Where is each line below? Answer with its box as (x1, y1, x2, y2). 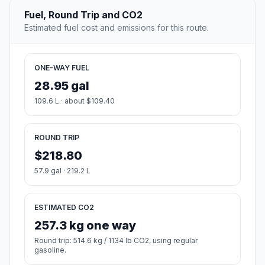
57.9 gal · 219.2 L (34, 166, 91, 176)
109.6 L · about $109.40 (34, 96, 115, 106)
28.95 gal (34, 79, 89, 93)
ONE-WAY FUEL (34, 63, 89, 73)
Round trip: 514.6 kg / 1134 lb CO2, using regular (34, 236, 198, 245)
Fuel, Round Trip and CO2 (24, 9, 143, 21)
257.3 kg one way (34, 218, 136, 233)
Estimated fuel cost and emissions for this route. (24, 22, 209, 33)
